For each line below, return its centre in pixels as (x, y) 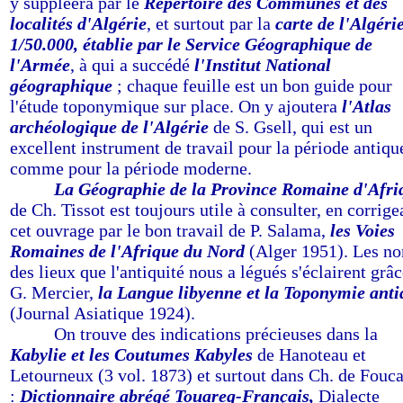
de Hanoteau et (309, 354)
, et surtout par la (211, 23)
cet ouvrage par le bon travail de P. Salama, (170, 230)
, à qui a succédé (132, 65)
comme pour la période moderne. (131, 168)
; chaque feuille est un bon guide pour (252, 85)
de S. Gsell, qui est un (291, 127)
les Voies (363, 230)
